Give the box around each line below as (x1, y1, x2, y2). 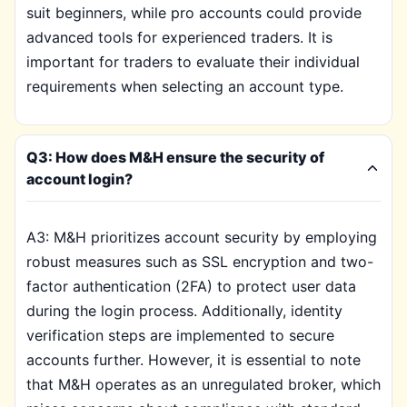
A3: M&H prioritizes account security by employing (26, 228, 377, 246)
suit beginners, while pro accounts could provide (26, 4, 362, 22)
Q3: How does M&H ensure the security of (26, 148, 324, 166)
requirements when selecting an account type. (26, 77, 343, 95)
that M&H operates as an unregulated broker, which (26, 375, 381, 393)
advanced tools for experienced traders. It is (26, 28, 333, 46)
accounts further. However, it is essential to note (26, 351, 361, 369)
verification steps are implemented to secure (26, 326, 334, 344)
